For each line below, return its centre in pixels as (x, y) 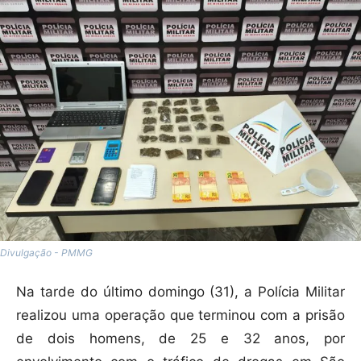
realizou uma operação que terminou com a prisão (180, 315)
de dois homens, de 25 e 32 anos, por (180, 338)
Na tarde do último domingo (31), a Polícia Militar (180, 291)
